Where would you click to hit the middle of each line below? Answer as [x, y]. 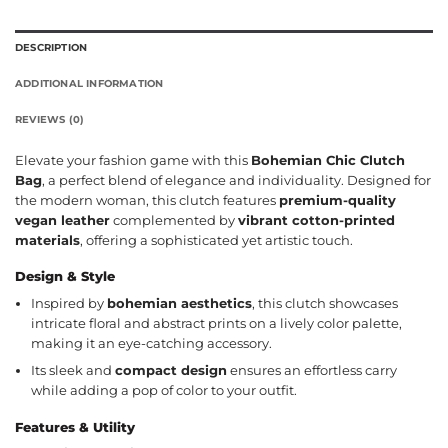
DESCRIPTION [51, 48]
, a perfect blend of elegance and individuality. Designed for [236, 180]
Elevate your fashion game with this [133, 160]
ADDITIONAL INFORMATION [89, 84]
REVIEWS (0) [50, 120]
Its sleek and [73, 371]
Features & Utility [75, 427]
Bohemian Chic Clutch [328, 160]
